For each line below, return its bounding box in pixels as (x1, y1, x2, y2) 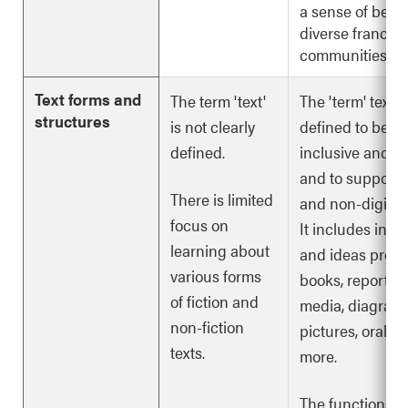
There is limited (170, 188, 273, 210)
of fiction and (170, 290, 259, 312)
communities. (300, 43, 390, 66)
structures (35, 109, 110, 132)
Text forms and (35, 87, 141, 110)
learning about (170, 239, 270, 261)
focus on (170, 213, 229, 236)
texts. (170, 341, 205, 363)
